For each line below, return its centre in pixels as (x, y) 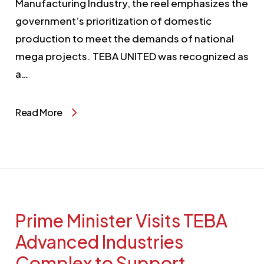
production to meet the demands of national (124, 38)
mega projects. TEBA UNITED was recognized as (132, 56)
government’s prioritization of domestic (113, 20)
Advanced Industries (99, 241)
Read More (39, 112)
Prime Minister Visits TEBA (121, 220)
